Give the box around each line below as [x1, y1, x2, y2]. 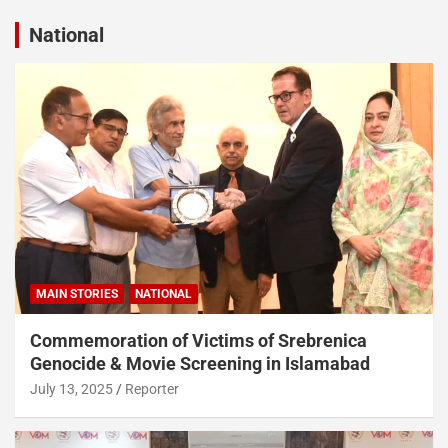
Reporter [125, 381, 179, 398]
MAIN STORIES [36, 287, 118, 302]
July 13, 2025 [30, 381, 113, 398]
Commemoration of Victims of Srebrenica [30, 330, 367, 352]
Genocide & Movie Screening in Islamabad [30, 353, 370, 375]
